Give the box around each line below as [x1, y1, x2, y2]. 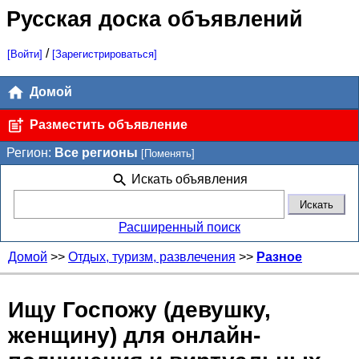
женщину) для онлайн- [8, 323, 260, 349]
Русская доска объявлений [6, 6, 304, 32]
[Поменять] [141, 147, 195, 159]
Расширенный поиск [119, 220, 240, 234]
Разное [256, 249, 302, 264]
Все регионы [54, 145, 141, 159]
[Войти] [6, 47, 42, 60]
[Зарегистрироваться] [51, 47, 157, 60]
